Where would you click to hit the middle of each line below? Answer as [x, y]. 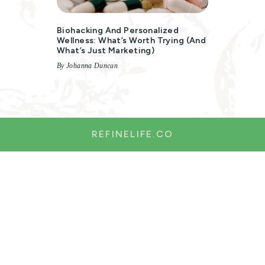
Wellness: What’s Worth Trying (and [132, 41]
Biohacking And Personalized [118, 30]
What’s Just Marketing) [106, 51]
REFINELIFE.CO [132, 134]
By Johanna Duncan [88, 66]
